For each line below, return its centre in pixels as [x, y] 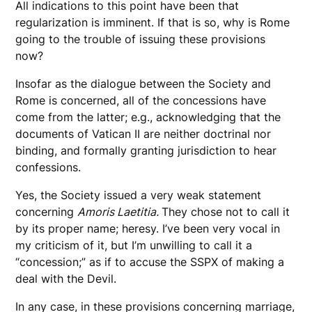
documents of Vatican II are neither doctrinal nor [143, 134]
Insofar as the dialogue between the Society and [143, 84]
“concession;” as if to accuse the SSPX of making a [150, 262]
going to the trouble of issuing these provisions [141, 39]
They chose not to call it [226, 212]
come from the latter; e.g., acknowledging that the [148, 117]
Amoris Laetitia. [120, 212]
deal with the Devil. [66, 279]
